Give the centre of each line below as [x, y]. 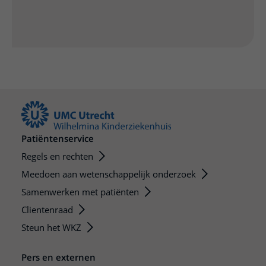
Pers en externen [58, 257]
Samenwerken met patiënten [80, 192]
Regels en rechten [57, 156]
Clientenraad [47, 210]
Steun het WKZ [51, 228]
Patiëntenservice [58, 139]
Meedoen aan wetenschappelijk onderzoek [109, 174]
